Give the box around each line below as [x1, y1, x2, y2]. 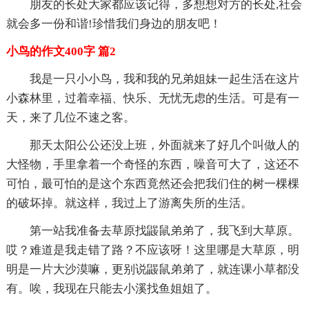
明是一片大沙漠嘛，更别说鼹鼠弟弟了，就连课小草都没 [6, 262, 299, 276]
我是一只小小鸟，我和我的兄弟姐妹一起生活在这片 [29, 72, 299, 86]
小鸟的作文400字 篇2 [6, 44, 116, 58]
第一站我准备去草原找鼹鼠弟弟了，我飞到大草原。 [29, 223, 299, 237]
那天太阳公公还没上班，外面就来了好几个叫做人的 [29, 138, 299, 152]
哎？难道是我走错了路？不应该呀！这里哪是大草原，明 [6, 243, 299, 257]
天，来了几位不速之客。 [6, 110, 135, 124]
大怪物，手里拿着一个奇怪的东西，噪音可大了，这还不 [6, 157, 299, 171]
